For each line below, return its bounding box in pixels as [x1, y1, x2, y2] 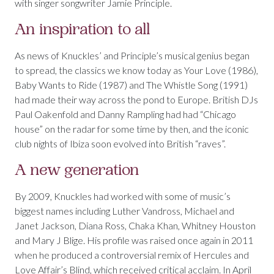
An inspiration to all [15, 20, 150, 40]
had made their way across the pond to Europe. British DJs [15, 94, 258, 106]
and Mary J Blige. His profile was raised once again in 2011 [15, 234, 253, 246]
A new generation [15, 160, 139, 180]
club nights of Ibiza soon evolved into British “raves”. [15, 138, 226, 150]
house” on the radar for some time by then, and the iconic [15, 123, 249, 135]
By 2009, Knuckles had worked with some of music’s [15, 190, 231, 202]
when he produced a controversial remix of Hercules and [15, 249, 249, 261]
